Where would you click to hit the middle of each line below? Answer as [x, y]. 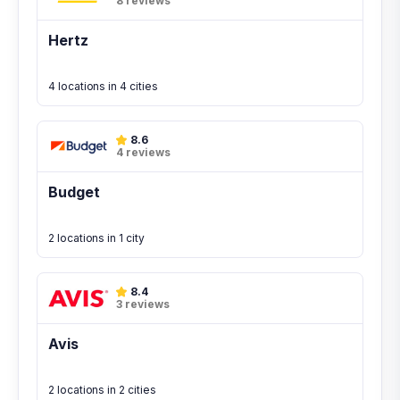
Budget [74, 192]
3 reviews [143, 304]
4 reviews [143, 152]
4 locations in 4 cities [103, 86]
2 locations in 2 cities [102, 390]
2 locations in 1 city [96, 238]
